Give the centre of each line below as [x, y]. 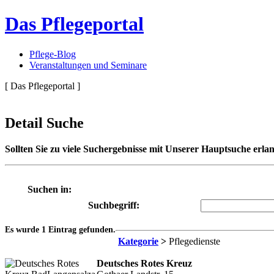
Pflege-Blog [53, 54]
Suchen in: [49, 189]
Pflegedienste [193, 241]
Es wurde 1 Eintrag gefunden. [60, 229]
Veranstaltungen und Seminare [88, 65]
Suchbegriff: [114, 205]
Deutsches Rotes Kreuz [144, 263]
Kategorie [138, 241]
